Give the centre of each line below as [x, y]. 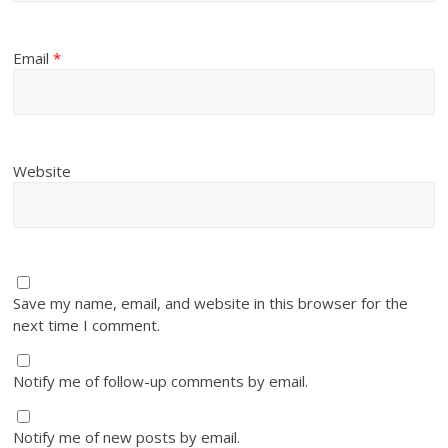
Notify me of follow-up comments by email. [161, 381]
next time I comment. [87, 325]
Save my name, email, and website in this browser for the [211, 303]
